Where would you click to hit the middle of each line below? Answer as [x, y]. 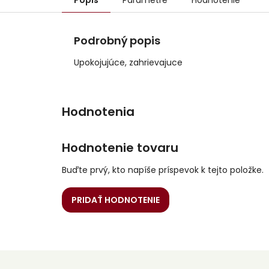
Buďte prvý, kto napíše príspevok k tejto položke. [163, 170]
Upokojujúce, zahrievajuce [128, 63]
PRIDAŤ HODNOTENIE [116, 200]
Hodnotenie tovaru [120, 148]
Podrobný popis [117, 41]
